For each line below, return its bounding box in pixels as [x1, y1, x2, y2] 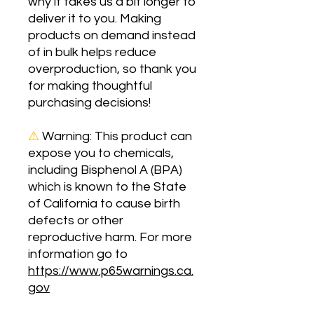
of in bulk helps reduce [28, 46, 156, 60]
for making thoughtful [28, 79, 152, 93]
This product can [92, 130, 192, 144]
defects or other [28, 214, 123, 228]
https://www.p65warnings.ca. [28, 264, 193, 278]
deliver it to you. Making [28, 12, 161, 26]
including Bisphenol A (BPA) [28, 163, 182, 177]
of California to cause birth [28, 197, 180, 211]
